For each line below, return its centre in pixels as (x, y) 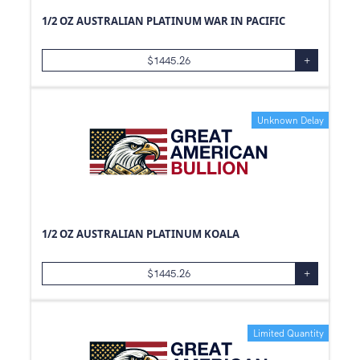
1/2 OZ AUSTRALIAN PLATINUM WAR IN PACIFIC (164, 20)
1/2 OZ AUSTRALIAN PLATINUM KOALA (141, 233)
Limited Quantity (288, 333)
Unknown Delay (290, 120)
